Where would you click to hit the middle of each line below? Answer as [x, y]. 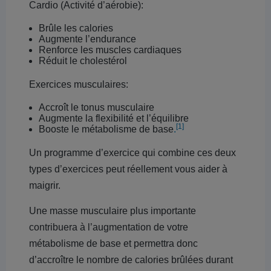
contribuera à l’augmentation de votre [109, 227]
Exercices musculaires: [79, 84]
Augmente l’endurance [87, 39]
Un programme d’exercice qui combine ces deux [132, 153]
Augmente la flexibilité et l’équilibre [114, 118]
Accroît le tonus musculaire [96, 107]
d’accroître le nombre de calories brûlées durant [131, 260]
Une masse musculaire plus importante [113, 211]
